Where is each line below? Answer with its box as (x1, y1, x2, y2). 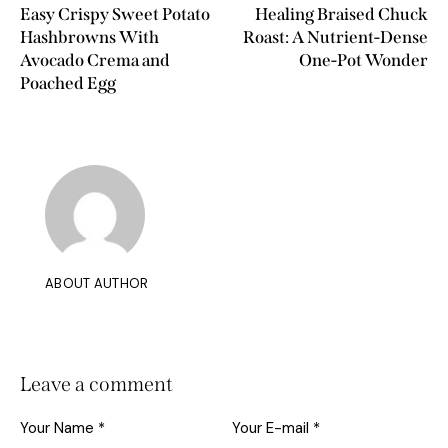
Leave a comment (20, 372, 173, 397)
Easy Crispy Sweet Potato (20, 4, 210, 26)
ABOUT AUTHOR (45, 275, 149, 293)
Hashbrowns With (20, 27, 159, 49)
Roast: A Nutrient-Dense (243, 27, 428, 49)
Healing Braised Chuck (255, 4, 428, 26)
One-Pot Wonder (299, 50, 428, 72)
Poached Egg (20, 73, 116, 95)
